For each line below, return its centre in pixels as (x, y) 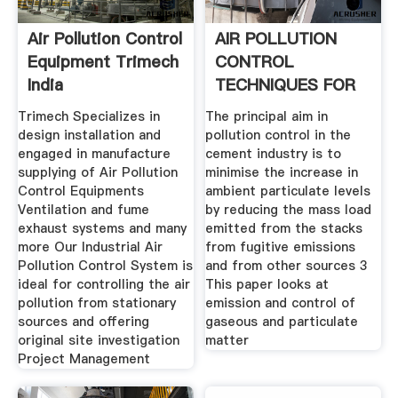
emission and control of (281, 302)
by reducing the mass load (289, 209)
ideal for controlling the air (103, 284)
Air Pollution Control (104, 39)
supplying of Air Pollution (97, 172)
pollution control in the (279, 135)
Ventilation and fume (83, 209)
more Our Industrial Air (90, 247)
